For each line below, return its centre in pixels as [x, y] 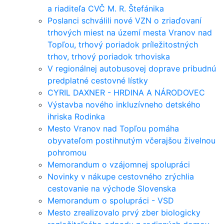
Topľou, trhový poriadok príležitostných [123, 44]
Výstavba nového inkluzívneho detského [124, 104]
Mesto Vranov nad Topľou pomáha [113, 128]
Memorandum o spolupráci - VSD [111, 200]
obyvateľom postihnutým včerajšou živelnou [131, 140]
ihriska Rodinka [76, 116]
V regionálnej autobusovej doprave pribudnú [132, 68]
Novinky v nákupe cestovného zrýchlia [121, 176]
